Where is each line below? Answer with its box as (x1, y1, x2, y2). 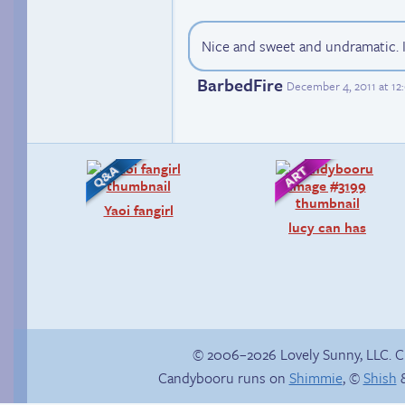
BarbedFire (197, 72, 283, 98)
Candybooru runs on (157, 366, 289, 389)
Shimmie (288, 366, 343, 389)
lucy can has (288, 216, 366, 237)
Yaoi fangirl (103, 199, 174, 220)
